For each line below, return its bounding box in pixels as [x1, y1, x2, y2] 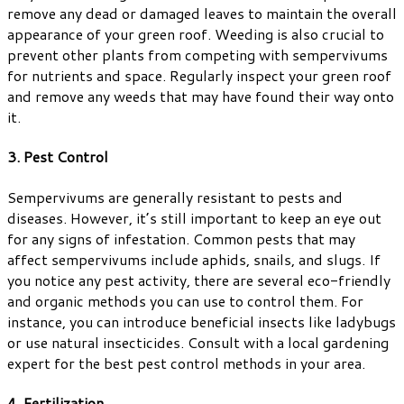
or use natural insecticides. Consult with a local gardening [7, 331, 389, 353]
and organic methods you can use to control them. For [7, 289, 363, 311]
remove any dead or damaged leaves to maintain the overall [7, 3, 397, 24]
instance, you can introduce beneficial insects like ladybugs [7, 310, 396, 332]
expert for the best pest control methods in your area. [7, 352, 365, 373]
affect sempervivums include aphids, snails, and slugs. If [7, 248, 381, 270]
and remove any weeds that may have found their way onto [7, 86, 394, 107]
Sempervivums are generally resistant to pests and [7, 186, 343, 207]
